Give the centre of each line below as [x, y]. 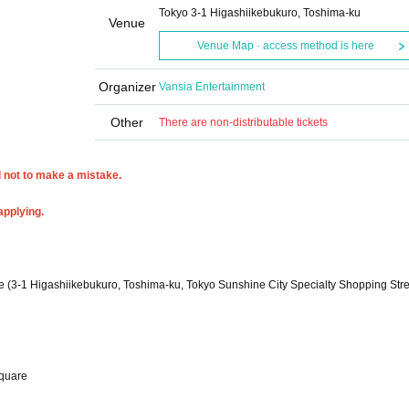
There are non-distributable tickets [243, 122]
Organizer [127, 87]
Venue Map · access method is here [285, 46]
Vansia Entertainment [212, 87]
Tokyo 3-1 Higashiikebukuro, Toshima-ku [260, 13]
